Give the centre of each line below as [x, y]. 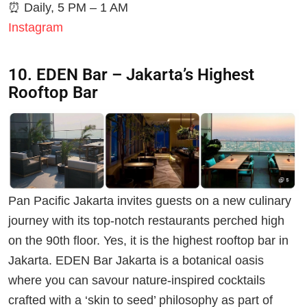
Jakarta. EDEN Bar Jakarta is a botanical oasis [136, 261]
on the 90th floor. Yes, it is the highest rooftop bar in [148, 241]
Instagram [36, 28]
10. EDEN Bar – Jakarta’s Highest [131, 74]
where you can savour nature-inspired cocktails [137, 281]
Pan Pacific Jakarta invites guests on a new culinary [150, 201]
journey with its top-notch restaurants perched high [146, 221]
